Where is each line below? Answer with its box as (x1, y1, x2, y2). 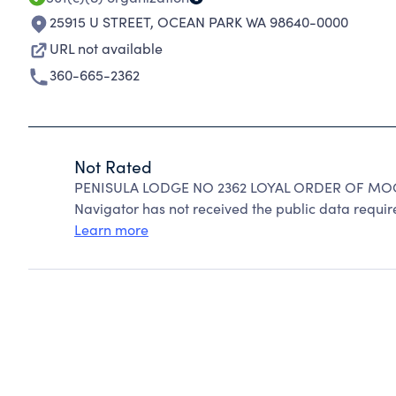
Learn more (74, 220, 148, 239)
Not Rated (74, 155, 152, 178)
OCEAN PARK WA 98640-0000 (157, 12, 348, 31)
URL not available (49, 39, 163, 57)
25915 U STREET (49, 12, 150, 31)
